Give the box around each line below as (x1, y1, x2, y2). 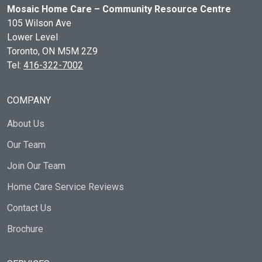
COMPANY (7, 95, 51, 106)
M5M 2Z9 (57, 46, 98, 57)
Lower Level (7, 32, 58, 43)
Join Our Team (7, 160, 65, 171)
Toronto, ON (7, 46, 57, 57)
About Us (7, 118, 44, 129)
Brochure (7, 223, 43, 235)
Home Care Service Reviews (7, 181, 124, 192)
